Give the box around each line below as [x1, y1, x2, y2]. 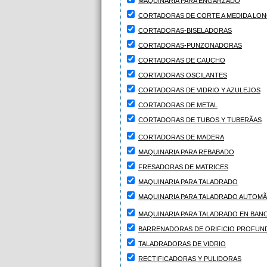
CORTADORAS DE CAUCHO [138, 57, 225, 64]
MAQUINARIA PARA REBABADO [138, 148, 234, 156]
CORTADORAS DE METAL [138, 101, 218, 108]
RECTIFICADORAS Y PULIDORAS [138, 255, 241, 262]
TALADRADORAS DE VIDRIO [138, 240, 226, 247]
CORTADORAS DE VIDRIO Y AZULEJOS [138, 86, 260, 94]
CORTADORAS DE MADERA [138, 133, 224, 141]
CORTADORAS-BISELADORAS [138, 27, 232, 34]
